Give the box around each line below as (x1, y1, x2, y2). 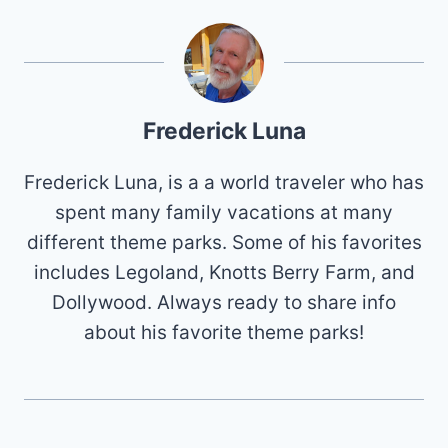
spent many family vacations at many (55, 200, 393, 224)
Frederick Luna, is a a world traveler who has (24, 170, 424, 194)
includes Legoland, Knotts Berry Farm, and (33, 260, 415, 284)
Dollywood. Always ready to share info (52, 290, 396, 314)
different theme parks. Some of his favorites (26, 230, 422, 254)
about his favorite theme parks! (84, 320, 364, 344)
